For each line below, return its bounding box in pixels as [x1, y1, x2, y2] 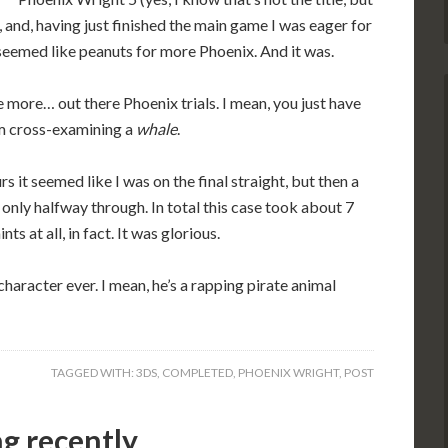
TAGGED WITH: [51, 365, 136, 380]
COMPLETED [162, 365, 233, 380]
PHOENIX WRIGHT [238, 365, 339, 380]
